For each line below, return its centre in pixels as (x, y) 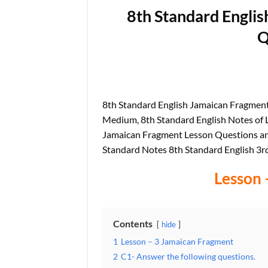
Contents (133, 224)
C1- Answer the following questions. (188, 257)
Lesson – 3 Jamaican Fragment (177, 242)
